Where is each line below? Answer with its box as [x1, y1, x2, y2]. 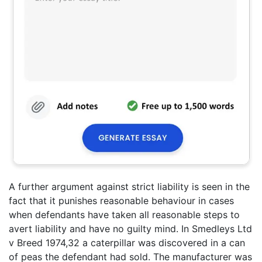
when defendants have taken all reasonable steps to [9, 209, 240, 221]
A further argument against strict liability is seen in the [9, 181, 250, 193]
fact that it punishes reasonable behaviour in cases [9, 195, 234, 207]
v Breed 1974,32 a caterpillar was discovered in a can [9, 237, 245, 249]
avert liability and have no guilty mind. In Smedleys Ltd [9, 223, 252, 235]
